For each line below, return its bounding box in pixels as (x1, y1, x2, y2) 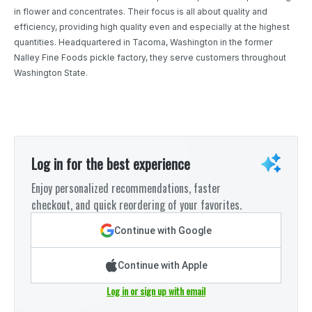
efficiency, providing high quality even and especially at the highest (14, 22, 290, 33)
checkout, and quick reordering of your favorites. (31, 196, 242, 214)
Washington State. (14, 68, 88, 79)
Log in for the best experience (31, 153, 190, 175)
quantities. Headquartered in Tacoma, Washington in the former (14, 37, 272, 48)
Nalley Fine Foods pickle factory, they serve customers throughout (14, 52, 286, 63)
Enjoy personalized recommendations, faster (31, 180, 221, 197)
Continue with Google (114, 225, 212, 237)
